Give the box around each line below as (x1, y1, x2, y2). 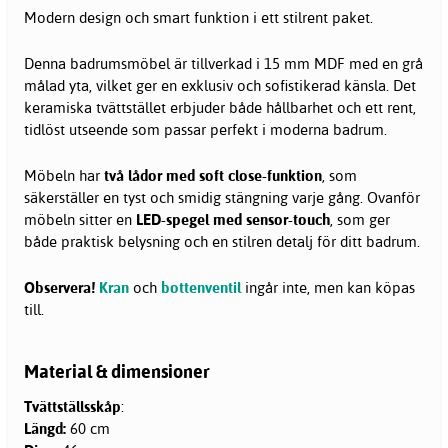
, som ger (330, 210, 390, 230)
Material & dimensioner (24, 360, 210, 384)
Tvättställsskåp (24, 396, 121, 416)
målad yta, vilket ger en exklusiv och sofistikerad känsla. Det (24, 76, 416, 96)
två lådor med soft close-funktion (104, 166, 322, 186)
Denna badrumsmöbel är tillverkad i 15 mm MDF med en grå (24, 54, 423, 74)
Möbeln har (24, 166, 104, 186)
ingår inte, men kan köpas (241, 278, 415, 298)
